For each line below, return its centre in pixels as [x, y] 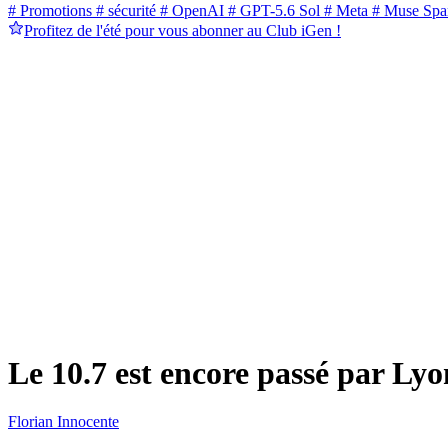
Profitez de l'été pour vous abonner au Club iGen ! [182, 31]
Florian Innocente [63, 422]
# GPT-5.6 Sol [272, 11]
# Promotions [50, 11]
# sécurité [124, 11]
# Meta [344, 11]
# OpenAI [190, 11]
